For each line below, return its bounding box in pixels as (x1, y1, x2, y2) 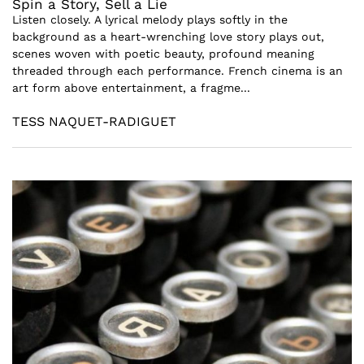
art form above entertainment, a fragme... (12, 81, 250, 94)
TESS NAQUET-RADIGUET (12, 114, 176, 129)
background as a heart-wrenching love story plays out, (12, 30, 324, 43)
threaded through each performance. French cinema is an (12, 64, 343, 77)
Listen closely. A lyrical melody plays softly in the (12, 13, 288, 26)
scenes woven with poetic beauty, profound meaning (12, 47, 314, 60)
